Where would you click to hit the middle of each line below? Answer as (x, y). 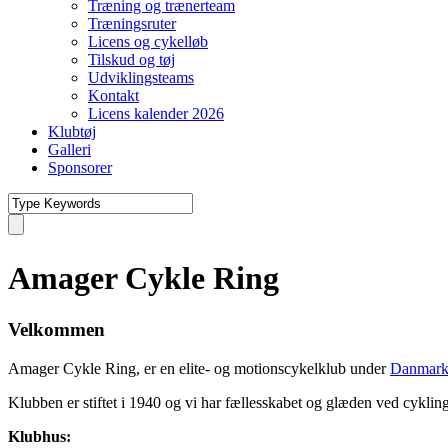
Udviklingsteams (141, 77)
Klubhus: (39, 436)
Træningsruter (132, 23)
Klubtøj (72, 131)
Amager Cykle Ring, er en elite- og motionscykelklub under (199, 368)
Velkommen (56, 329)
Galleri (69, 149)
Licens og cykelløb (148, 41)
